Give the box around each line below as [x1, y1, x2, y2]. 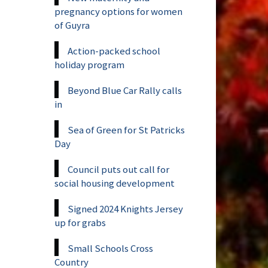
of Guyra [54, 18, 90, 32]
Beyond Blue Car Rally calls [68, 83, 182, 97]
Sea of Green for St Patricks [68, 123, 185, 136]
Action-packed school [68, 44, 160, 57]
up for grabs [54, 215, 106, 229]
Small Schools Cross [68, 241, 153, 255]
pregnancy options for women [54, 4, 182, 18]
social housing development [54, 176, 175, 190]
